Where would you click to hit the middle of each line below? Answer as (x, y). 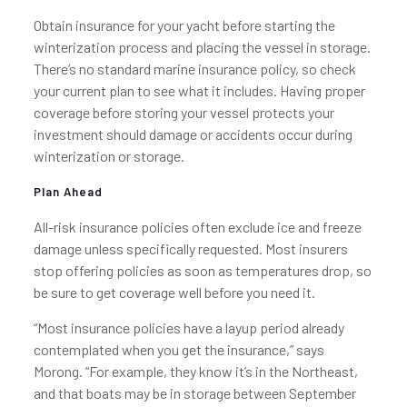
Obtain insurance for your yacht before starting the (184, 25)
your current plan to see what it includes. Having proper (199, 90)
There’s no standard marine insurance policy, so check (194, 69)
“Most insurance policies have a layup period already (189, 328)
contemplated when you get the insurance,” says (179, 349)
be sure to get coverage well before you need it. (174, 292)
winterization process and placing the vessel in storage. (202, 47)
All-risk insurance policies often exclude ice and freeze (197, 227)
